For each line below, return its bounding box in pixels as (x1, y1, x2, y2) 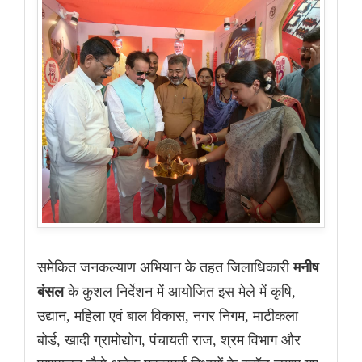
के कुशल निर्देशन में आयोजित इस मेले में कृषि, (64, 284, 296, 301)
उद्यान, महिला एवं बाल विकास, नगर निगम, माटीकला (37, 308, 298, 325)
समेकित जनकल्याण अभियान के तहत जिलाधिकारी (37, 259, 293, 276)
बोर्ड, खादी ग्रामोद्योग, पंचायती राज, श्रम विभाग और (37, 332, 301, 349)
